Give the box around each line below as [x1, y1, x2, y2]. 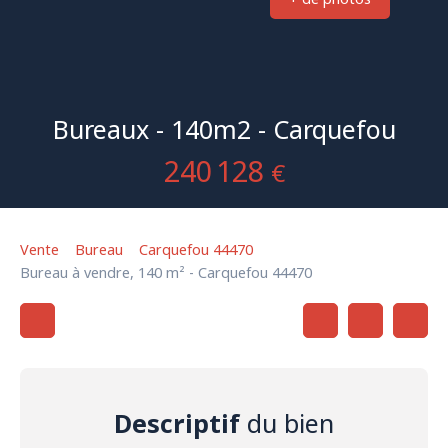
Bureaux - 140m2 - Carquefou [52, 111, 396, 146]
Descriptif [114, 405, 240, 440]
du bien [240, 405, 334, 440]
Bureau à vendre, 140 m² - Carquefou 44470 [20, 262, 312, 282]
